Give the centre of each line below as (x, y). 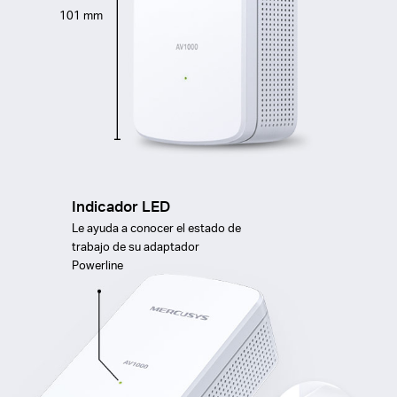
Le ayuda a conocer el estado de (156, 227)
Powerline (97, 264)
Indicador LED (121, 206)
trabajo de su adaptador (135, 245)
